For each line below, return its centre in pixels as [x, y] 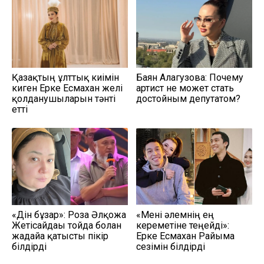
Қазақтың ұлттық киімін [65, 78]
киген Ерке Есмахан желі [67, 88]
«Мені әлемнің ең [175, 214]
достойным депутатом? [188, 99]
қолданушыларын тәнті [64, 99]
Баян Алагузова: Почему [190, 78]
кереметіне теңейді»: [183, 225]
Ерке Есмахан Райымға [185, 236]
